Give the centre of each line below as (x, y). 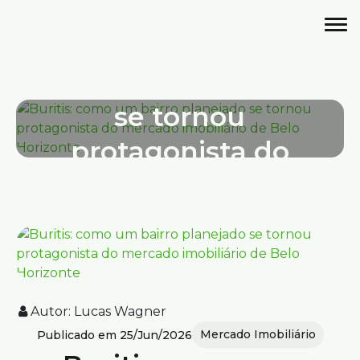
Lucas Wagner (120, 311)
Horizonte (180, 255)
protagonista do (180, 151)
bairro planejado (180, 82)
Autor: (51, 311)
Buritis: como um (180, 47)
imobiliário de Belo (180, 220)
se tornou (180, 117)
